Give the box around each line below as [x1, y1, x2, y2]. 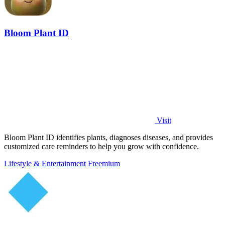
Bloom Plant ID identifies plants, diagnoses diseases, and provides [4, 133, 213, 142]
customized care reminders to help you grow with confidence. [4, 142, 199, 151]
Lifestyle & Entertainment [4, 159, 86, 168]
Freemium [88, 159, 120, 168]
